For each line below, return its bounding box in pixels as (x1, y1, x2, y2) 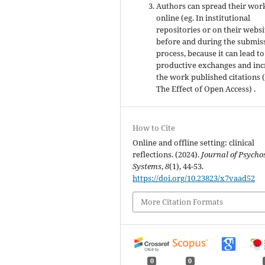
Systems (132, 161, 162, 172)
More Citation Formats (141, 196, 224, 208)
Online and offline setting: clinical (132, 137, 255, 148)
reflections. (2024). (132, 149, 202, 160)
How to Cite (132, 122, 176, 134)
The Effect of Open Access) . (156, 83, 256, 95)
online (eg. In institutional (156, 12, 251, 24)
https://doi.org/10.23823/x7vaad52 (132, 173, 256, 184)
